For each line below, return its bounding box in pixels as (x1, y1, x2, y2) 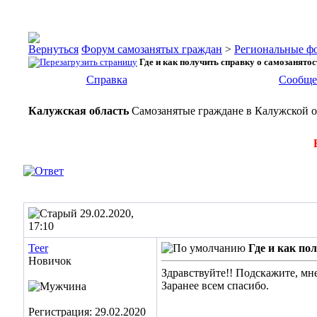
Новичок (28, 255, 71, 267)
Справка (86, 74, 127, 86)
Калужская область (28, 105, 129, 117)
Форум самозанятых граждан (81, 43, 222, 55)
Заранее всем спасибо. (161, 279, 269, 292)
